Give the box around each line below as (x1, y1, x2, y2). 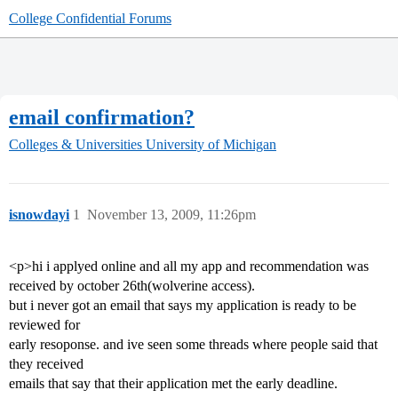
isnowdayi (9, 207, 69, 223)
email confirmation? (9, 105, 195, 129)
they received (9, 356, 84, 372)
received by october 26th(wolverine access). (9, 278, 255, 294)
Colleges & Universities (9, 137, 142, 153)
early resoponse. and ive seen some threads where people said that (9, 337, 378, 353)
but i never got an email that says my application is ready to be (9, 298, 356, 314)
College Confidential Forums (9, 11, 171, 26)
